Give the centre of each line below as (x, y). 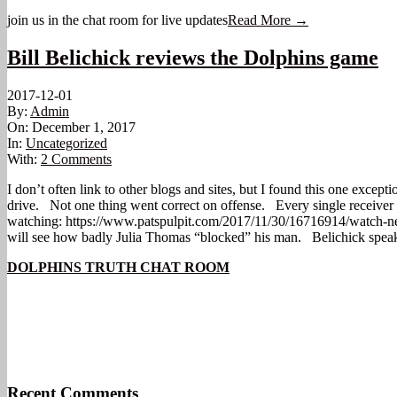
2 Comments (76, 159)
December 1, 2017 (84, 127)
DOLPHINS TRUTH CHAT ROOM (118, 267)
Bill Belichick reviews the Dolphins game (193, 57)
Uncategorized (66, 143)
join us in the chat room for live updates (117, 19)
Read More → (268, 19)
